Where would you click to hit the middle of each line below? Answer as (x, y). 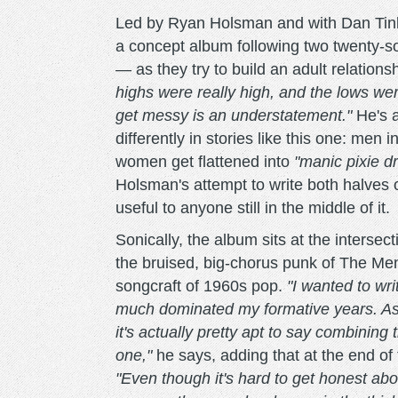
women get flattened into (205, 162)
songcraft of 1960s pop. (201, 286)
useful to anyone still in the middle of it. (253, 208)
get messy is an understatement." (234, 115)
